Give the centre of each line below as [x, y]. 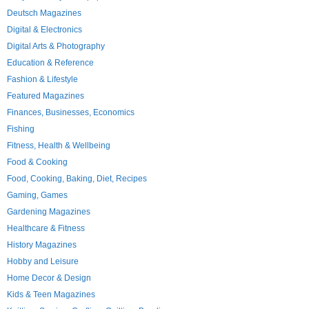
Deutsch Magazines [44, 13]
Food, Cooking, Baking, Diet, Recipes [77, 179]
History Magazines [42, 245]
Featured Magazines [46, 96]
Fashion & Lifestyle [42, 79]
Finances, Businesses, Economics [71, 112]
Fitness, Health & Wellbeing [59, 146]
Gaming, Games [37, 195]
